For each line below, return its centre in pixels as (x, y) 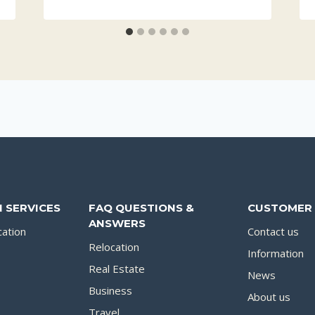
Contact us (274, 232)
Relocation (114, 247)
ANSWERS (117, 223)
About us (269, 297)
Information (276, 253)
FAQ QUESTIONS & (141, 207)
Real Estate (116, 269)
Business (110, 291)
